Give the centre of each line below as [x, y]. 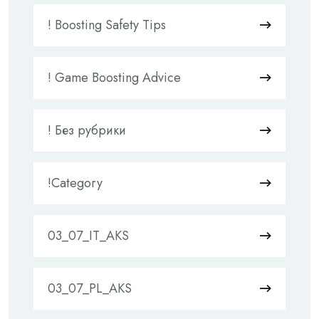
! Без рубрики [87, 130]
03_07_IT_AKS [88, 236]
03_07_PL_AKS [90, 288]
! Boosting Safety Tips [107, 25]
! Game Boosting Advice [114, 78]
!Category [75, 183]
